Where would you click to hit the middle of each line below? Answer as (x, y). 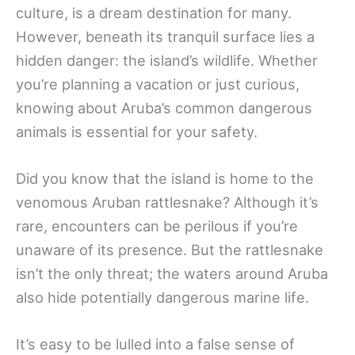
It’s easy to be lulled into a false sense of (155, 344)
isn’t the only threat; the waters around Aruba (172, 273)
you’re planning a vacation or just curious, (158, 84)
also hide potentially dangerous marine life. (162, 297)
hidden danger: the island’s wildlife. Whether (167, 60)
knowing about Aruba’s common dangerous (164, 107)
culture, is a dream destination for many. (154, 12)
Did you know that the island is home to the (165, 178)
